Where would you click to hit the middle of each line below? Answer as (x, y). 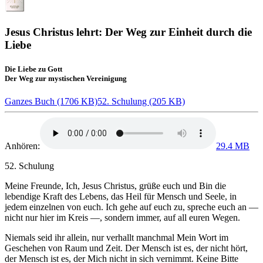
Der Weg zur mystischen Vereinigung (66, 78)
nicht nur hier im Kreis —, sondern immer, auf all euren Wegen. (122, 218)
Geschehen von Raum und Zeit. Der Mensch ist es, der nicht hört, (126, 248)
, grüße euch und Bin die (180, 186)
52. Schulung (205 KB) (141, 102)
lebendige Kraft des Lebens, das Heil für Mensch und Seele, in (121, 197)
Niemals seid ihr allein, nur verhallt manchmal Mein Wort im (117, 238)
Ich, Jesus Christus (100, 186)
